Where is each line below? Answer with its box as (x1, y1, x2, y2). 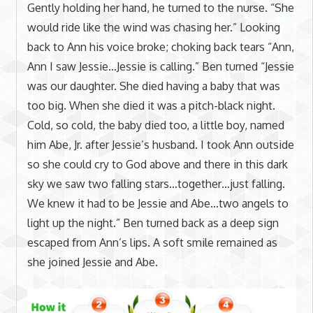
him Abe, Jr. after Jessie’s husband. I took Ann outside (27, 137, 294, 152)
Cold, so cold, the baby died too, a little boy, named (27, 117, 284, 132)
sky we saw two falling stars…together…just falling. (27, 176, 285, 191)
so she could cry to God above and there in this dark (27, 156, 288, 171)
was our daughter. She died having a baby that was (27, 78, 280, 93)
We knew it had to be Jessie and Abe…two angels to (27, 196, 289, 210)
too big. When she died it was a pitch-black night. (27, 98, 275, 112)
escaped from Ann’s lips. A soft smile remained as (27, 235, 277, 249)
